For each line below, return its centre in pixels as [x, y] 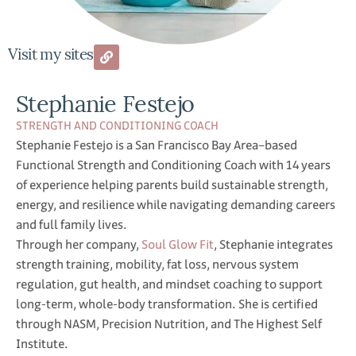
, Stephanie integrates [273, 245]
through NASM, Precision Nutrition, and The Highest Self [169, 324]
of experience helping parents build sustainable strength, [172, 185]
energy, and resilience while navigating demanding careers [176, 205]
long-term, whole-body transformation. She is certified [167, 304]
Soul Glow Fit [178, 245]
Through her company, [79, 245]
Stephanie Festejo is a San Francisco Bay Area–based [157, 145]
